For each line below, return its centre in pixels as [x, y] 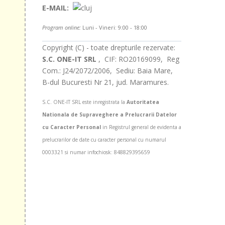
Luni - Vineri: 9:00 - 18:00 [114, 28]
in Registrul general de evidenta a [141, 127]
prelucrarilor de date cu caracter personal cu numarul [104, 140]
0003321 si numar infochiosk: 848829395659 [96, 152]
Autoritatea [143, 102]
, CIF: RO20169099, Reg [138, 59]
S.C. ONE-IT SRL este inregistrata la [84, 102]
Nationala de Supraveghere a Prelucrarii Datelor [109, 115]
